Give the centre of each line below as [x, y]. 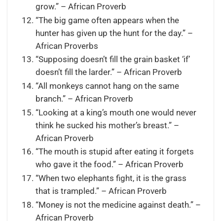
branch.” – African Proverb [84, 99]
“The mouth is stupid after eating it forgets [114, 152]
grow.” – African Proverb [81, 7]
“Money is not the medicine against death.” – [118, 205]
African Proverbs [67, 46]
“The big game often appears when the [107, 20]
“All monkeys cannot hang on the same [107, 86]
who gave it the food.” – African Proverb [109, 165]
